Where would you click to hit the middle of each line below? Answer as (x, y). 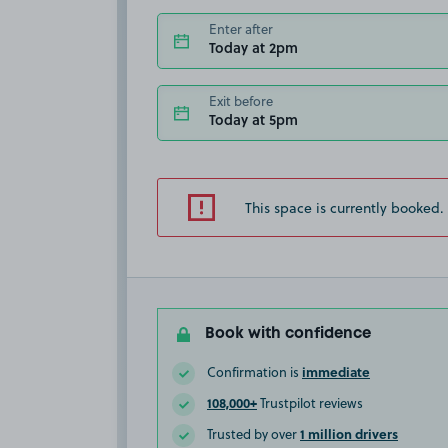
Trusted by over (253, 434)
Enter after (241, 28)
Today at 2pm (253, 47)
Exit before (241, 100)
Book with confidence (288, 334)
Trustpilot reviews (310, 403)
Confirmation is (254, 372)
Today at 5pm (253, 119)
